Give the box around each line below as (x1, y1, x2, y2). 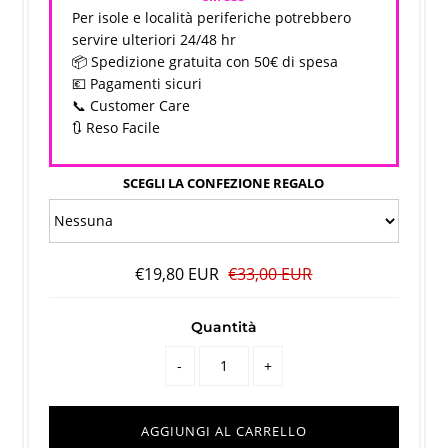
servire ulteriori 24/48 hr (72, 29, 237, 49)
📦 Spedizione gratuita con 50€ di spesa (72, 51, 339, 71)
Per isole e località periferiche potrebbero (72, 7, 352, 27)
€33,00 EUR (228, 262, 313, 285)
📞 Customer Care (72, 95, 191, 115)
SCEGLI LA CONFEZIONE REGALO (123, 173, 325, 192)
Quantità (190, 317, 257, 336)
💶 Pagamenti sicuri (72, 73, 203, 93)
